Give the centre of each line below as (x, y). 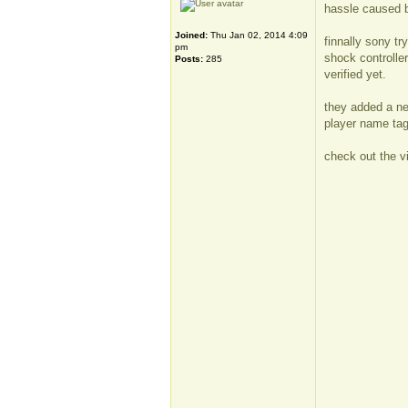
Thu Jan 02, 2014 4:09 (258, 35)
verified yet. (355, 74)
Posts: (189, 59)
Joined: (191, 35)
